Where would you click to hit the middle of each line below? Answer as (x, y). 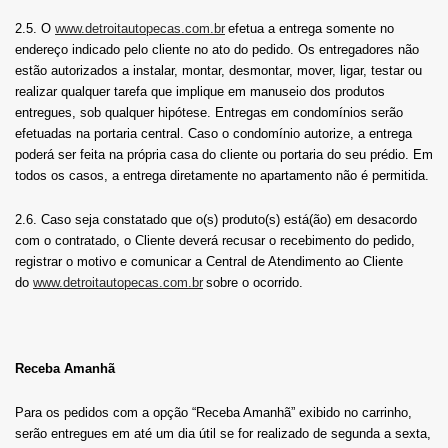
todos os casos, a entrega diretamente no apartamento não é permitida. (222, 176)
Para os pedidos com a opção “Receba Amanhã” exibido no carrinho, (213, 413)
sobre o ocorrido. (254, 283)
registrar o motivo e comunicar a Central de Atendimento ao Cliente (209, 262)
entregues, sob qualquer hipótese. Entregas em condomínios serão (209, 113)
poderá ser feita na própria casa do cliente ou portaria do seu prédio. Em (224, 155)
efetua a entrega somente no (311, 29)
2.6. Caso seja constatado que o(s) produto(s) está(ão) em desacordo (216, 220)
